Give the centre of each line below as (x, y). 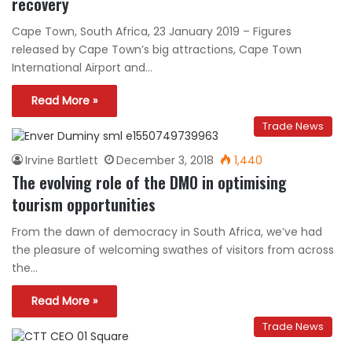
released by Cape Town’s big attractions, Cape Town (157, 49)
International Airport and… (82, 68)
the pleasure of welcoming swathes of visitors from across (173, 250)
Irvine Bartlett (62, 160)
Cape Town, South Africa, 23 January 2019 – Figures (152, 31)
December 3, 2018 (165, 160)
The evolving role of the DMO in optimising (149, 182)
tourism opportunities (84, 204)
